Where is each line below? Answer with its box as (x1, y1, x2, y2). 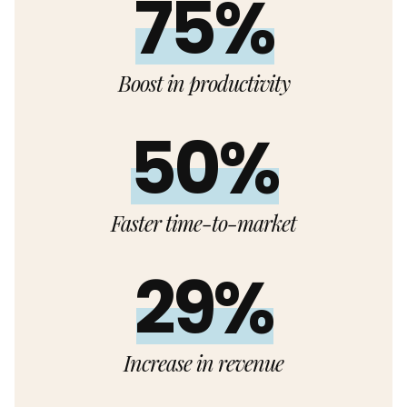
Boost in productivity (117, 68, 290, 97)
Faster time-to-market (111, 208, 296, 237)
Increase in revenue (124, 348, 283, 377)
